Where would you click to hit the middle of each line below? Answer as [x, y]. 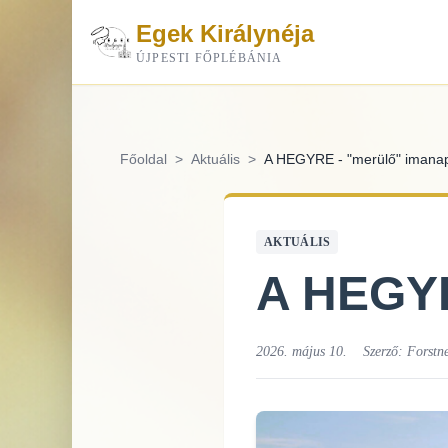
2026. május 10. [301, 351]
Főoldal [143, 159]
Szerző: [385, 351]
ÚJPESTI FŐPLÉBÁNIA [209, 58]
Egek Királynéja [225, 33]
